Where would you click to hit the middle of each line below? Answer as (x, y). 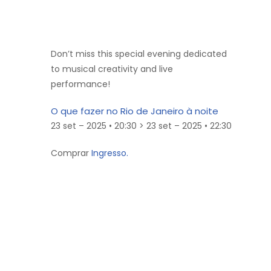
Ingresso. (110, 153)
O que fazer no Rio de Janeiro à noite (135, 111)
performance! (80, 84)
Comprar (71, 153)
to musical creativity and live (112, 69)
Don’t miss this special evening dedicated (139, 54)
